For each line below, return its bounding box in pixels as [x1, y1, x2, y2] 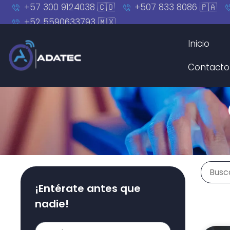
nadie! [35, 197, 69, 211]
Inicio [188, 37, 210, 50]
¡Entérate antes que [35, 181, 141, 196]
